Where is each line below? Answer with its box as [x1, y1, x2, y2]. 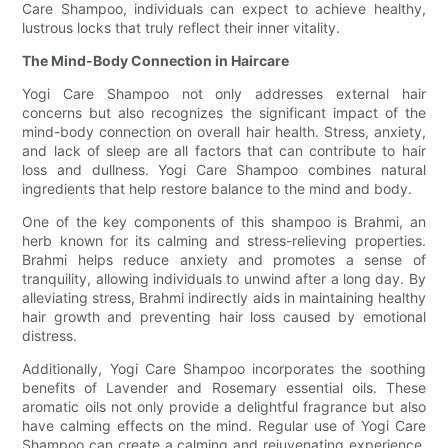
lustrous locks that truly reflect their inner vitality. [22, 19, 341, 37]
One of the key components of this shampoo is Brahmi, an [22, 213, 426, 231]
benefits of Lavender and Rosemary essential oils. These [22, 379, 426, 397]
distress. [22, 327, 78, 345]
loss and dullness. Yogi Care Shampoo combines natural [22, 161, 426, 179]
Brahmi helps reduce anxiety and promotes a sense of [22, 251, 426, 269]
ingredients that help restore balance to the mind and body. [22, 180, 413, 198]
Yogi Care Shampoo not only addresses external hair [22, 85, 426, 103]
